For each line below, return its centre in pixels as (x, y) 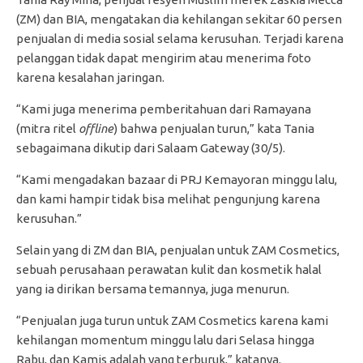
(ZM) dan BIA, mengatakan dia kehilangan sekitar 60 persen (179, 19)
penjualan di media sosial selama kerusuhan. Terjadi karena (180, 38)
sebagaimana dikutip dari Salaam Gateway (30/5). (151, 147)
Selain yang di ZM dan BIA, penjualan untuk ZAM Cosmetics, (178, 250)
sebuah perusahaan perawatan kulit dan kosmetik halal (169, 269)
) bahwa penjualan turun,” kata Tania (214, 128)
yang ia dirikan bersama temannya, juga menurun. (153, 288)
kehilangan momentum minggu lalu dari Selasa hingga (165, 340)
